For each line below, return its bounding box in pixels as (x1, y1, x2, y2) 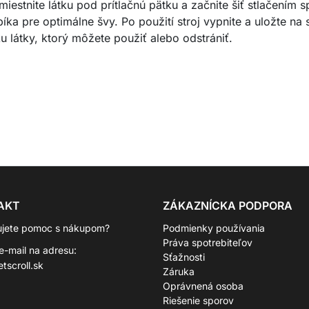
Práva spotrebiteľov (163, 237, 252, 248)
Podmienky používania (163, 222, 265, 234)
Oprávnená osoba (163, 280, 243, 292)
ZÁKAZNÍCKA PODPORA (163, 199, 292, 212)
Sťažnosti (163, 251, 205, 263)
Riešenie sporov (163, 295, 234, 306)
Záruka (163, 266, 195, 277)
